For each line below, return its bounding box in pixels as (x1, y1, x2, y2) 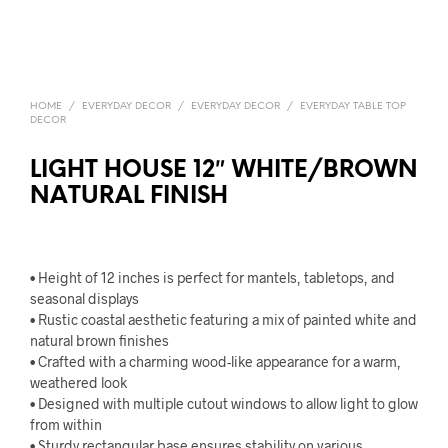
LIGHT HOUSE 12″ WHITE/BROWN (30, 159, 418, 183)
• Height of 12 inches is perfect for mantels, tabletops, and (30, 269, 395, 286)
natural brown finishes (30, 332, 169, 349)
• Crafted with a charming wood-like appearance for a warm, (30, 353, 401, 370)
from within (30, 416, 102, 433)
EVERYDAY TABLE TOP (300, 101, 406, 112)
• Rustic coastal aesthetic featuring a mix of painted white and (30, 311, 417, 328)
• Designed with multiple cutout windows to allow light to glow (30, 395, 418, 412)
